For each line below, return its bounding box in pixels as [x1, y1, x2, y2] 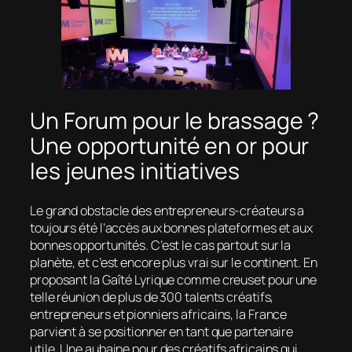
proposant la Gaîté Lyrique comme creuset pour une [30, 271, 317, 289]
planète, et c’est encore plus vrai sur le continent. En [30, 254, 317, 272]
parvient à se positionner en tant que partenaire [30, 323, 294, 341]
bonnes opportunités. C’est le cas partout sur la [30, 236, 291, 255]
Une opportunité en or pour [30, 130, 310, 161]
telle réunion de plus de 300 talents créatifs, [30, 288, 274, 306]
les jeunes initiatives [30, 155, 244, 186]
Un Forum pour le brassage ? [30, 104, 320, 136]
